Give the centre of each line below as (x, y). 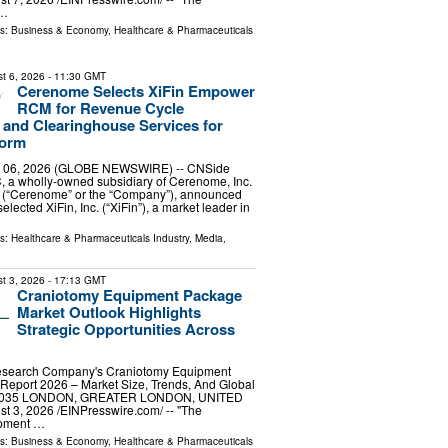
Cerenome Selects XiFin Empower (135, 91)
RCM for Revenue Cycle (100, 108)
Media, (210, 237)
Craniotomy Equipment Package (129, 294)
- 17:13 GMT (75, 279)
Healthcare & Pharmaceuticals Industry (99, 237)
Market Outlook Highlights (108, 311)
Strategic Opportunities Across (125, 328)
